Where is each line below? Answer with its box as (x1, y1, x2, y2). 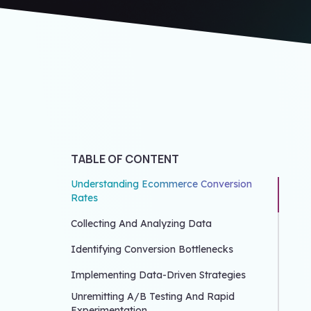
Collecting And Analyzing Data (71, 217, 212, 230)
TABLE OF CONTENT (71, 151, 179, 167)
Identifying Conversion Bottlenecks (71, 243, 233, 256)
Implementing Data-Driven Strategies (71, 269, 246, 282)
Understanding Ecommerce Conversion (71, 178, 252, 191)
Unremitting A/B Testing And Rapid (71, 290, 235, 303)
